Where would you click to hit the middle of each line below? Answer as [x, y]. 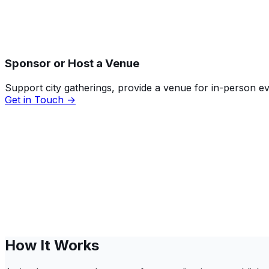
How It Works [52, 245]
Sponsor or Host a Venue [72, 63]
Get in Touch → [40, 99]
